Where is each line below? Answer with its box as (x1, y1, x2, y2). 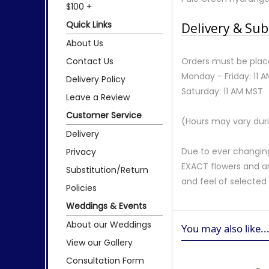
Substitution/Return (66, 163, 148, 176)
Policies (66, 181, 97, 194)
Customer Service (66, 109, 142, 121)
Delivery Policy (66, 73, 125, 85)
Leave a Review (66, 91, 130, 103)
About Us (66, 37, 103, 49)
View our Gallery (66, 236, 133, 249)
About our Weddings (66, 218, 151, 231)
